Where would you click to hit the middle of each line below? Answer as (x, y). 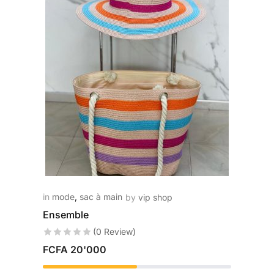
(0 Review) (114, 231)
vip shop (155, 197)
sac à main (101, 197)
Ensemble (65, 215)
